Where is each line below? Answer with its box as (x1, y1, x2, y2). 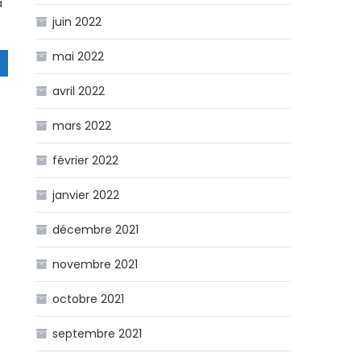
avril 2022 (52, 82, 106, 99)
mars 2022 (52, 117, 112, 134)
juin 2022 (52, 13, 102, 30)
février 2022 (52, 151, 119, 168)
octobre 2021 (52, 290, 125, 307)
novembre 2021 (52, 255, 139, 272)
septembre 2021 (52, 325, 143, 342)
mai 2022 (52, 48, 105, 64)
